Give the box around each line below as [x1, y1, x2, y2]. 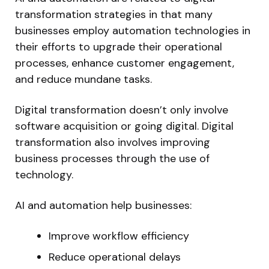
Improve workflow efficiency [49, 228, 189, 243]
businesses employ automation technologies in [15, 23, 250, 38]
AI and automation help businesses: [15, 198, 192, 213]
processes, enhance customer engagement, [15, 55, 234, 70]
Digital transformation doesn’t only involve [15, 102, 228, 117]
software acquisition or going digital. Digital [15, 118, 234, 133]
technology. [15, 167, 73, 182]
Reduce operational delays [49, 249, 181, 264]
